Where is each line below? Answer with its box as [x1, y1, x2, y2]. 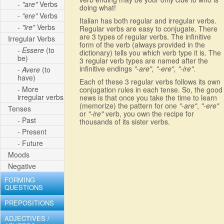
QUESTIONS [4, 182, 43, 192]
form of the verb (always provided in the [79, 39, 205, 49]
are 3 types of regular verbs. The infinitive [79, 31, 211, 41]
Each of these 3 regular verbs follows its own [79, 76, 221, 86]
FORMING [4, 175, 35, 185]
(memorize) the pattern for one [79, 100, 179, 110]
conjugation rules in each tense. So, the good [79, 84, 223, 94]
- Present [17, 126, 46, 137]
